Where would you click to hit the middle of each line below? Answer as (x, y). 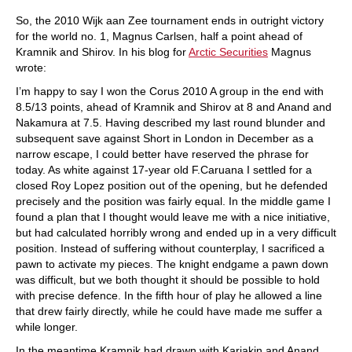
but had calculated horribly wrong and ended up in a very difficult (176, 233)
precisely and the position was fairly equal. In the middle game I (173, 201)
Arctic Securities (228, 52)
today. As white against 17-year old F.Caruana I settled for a (164, 170)
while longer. (47, 327)
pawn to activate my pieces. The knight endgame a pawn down (172, 264)
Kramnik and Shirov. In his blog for (102, 52)
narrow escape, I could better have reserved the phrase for (162, 154)
